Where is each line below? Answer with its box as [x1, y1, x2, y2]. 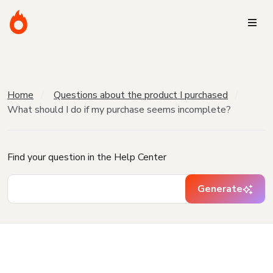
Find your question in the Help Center [7, 151, 166, 164]
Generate [197, 182, 243, 196]
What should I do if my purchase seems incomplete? [7, 103, 231, 116]
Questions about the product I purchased [54, 88, 228, 102]
